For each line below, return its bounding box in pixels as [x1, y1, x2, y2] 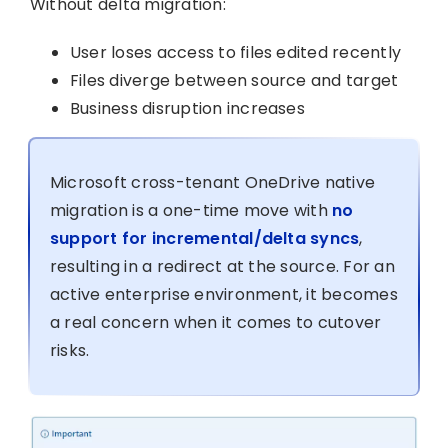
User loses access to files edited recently [69, 40, 402, 64]
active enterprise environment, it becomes [49, 282, 398, 306]
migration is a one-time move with [49, 198, 333, 222]
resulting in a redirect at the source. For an [49, 254, 395, 278]
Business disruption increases [69, 96, 305, 120]
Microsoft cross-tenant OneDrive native [49, 170, 376, 194]
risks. [49, 338, 90, 362]
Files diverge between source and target [69, 68, 399, 92]
